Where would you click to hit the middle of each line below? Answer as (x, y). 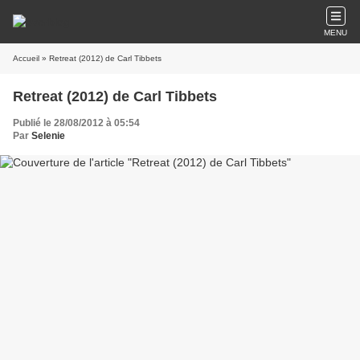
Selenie (48, 136)
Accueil (26, 58)
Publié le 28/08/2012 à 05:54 (76, 123)
